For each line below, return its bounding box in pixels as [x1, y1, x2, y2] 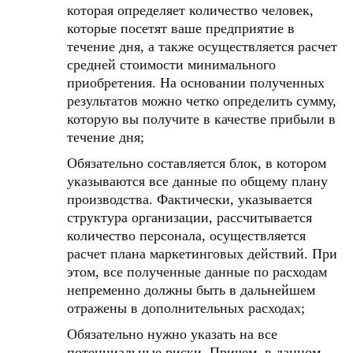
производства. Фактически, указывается [67, 191, 312, 207]
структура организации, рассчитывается [67, 210, 312, 225]
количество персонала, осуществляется [67, 228, 306, 243]
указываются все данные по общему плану [67, 173, 328, 189]
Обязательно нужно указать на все [67, 326, 277, 342]
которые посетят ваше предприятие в [67, 20, 295, 36]
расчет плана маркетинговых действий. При [67, 246, 337, 262]
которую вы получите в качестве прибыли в [67, 111, 336, 127]
